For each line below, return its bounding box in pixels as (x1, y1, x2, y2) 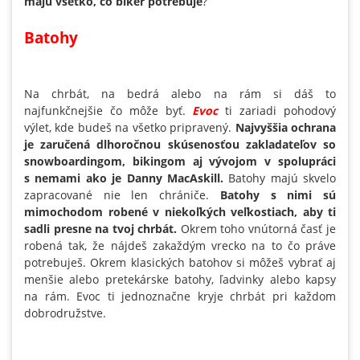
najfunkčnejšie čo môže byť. (24, 103, 193, 119)
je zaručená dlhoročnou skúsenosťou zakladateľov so (24, 137, 336, 153)
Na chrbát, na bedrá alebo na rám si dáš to (24, 86, 336, 102)
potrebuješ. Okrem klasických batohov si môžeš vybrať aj (24, 255, 336, 271)
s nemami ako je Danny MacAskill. (24, 170, 223, 186)
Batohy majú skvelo (223, 170, 336, 186)
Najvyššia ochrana (231, 120, 337, 136)
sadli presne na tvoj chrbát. (24, 221, 178, 237)
